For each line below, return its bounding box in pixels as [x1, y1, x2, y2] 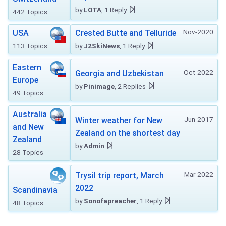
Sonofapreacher [84, 197, 137, 205]
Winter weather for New [75, 116, 162, 125]
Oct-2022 [184, 68, 213, 76]
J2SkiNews [84, 42, 120, 50]
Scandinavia [13, 185, 58, 195]
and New [13, 122, 44, 132]
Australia [13, 109, 47, 119]
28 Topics [13, 148, 43, 156]
